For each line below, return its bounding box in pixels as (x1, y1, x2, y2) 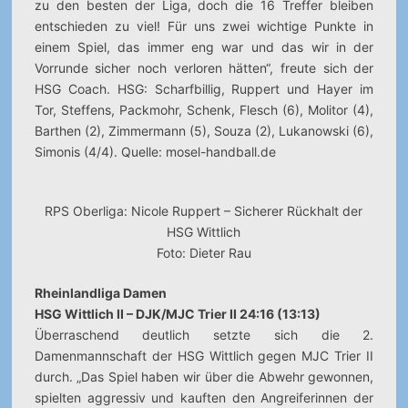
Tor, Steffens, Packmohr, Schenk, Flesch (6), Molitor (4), (34, 102, 374, 117)
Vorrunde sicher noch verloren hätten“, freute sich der (34, 60, 374, 76)
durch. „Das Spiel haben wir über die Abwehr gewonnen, (34, 369, 374, 384)
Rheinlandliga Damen (34, 285, 167, 301)
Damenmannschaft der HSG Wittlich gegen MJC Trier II (34, 348, 374, 363)
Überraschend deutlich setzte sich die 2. (34, 327, 374, 342)
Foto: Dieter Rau (156, 245, 251, 260)
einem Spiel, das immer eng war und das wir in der (34, 39, 374, 55)
